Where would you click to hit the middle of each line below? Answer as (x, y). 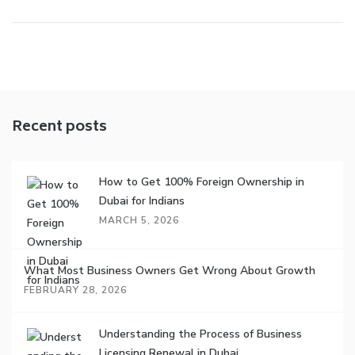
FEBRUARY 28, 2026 (75, 290)
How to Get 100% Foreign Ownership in (202, 182)
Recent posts (59, 128)
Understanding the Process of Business (200, 334)
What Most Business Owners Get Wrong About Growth (170, 271)
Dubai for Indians (142, 201)
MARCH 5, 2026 (139, 221)
